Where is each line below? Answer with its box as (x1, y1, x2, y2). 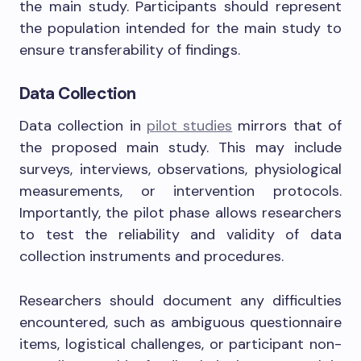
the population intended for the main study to (19, 19, 342, 39)
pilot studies (146, 116, 233, 136)
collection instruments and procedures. (19, 247, 284, 267)
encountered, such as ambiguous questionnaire (19, 313, 342, 333)
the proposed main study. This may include (19, 138, 342, 158)
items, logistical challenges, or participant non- (19, 334, 342, 355)
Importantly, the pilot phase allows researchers (19, 203, 342, 223)
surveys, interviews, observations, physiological (19, 160, 342, 180)
